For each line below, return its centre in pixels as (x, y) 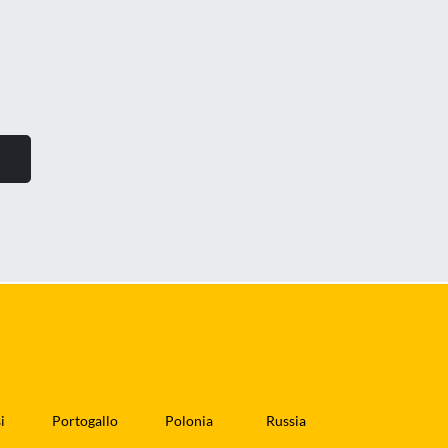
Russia (285, 421)
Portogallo (84, 421)
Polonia (189, 421)
